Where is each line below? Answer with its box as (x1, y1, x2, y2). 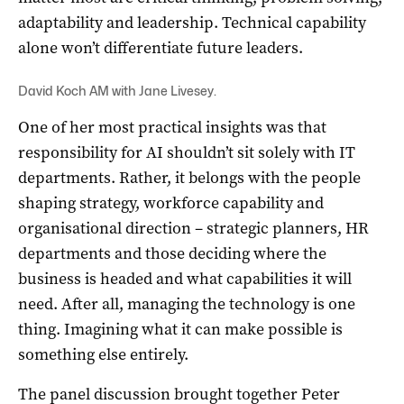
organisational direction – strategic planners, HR (18, 216, 369, 239)
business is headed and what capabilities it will (18, 267, 352, 289)
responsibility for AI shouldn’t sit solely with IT (18, 141, 355, 163)
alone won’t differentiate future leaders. (18, 36, 303, 59)
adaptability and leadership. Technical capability (18, 11, 366, 33)
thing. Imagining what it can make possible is (18, 317, 343, 340)
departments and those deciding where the (18, 242, 326, 264)
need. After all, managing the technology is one (18, 292, 355, 315)
